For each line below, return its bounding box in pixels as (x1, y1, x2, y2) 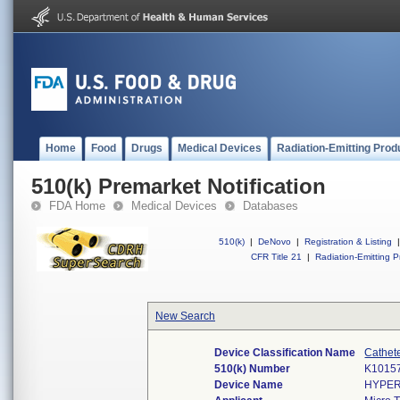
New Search (155, 310, 215, 322)
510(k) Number (214, 362, 291, 375)
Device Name (214, 379, 284, 391)
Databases (243, 199, 298, 212)
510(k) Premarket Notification (31, 174, 326, 198)
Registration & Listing (304, 237, 392, 246)
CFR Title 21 (251, 252, 302, 262)
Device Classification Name (214, 346, 356, 359)
